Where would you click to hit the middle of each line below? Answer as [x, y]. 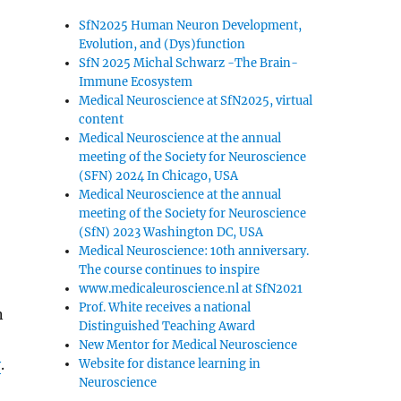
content [102, 119]
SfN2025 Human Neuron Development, [191, 26]
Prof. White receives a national [165, 307]
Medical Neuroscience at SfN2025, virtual [196, 101]
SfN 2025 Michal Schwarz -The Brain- [189, 63]
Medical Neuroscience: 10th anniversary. [194, 251]
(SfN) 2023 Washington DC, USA [171, 232]
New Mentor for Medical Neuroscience [188, 345]
